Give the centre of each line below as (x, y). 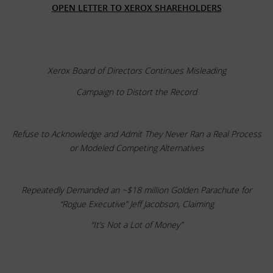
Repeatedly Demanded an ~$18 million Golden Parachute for (136, 190)
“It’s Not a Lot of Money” (136, 225)
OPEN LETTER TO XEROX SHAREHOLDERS (136, 7)
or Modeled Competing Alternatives (136, 147)
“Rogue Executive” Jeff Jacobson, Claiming (136, 204)
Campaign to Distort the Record (136, 91)
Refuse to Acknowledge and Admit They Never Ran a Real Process (136, 133)
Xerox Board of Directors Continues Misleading (136, 70)
